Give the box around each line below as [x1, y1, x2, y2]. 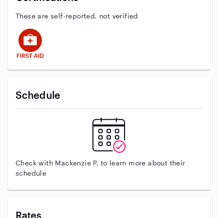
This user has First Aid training [15, 28, 126, 37]
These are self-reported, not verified [16, 12, 138, 20]
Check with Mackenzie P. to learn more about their [16, 159, 185, 167]
